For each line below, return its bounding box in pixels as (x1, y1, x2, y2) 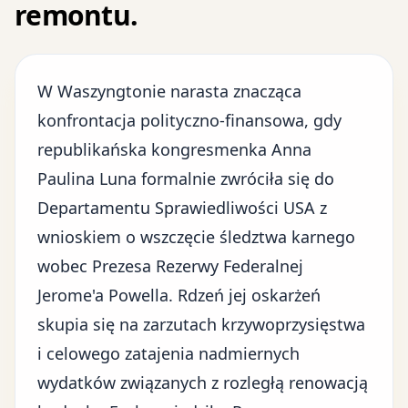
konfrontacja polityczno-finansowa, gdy (37, 109, 342, 131)
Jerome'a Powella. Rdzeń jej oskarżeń (37, 284, 321, 306)
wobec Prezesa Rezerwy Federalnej (37, 255, 303, 277)
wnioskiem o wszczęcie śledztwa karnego (37, 226, 355, 248)
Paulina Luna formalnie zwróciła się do (37, 168, 334, 189)
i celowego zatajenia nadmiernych (37, 342, 300, 364)
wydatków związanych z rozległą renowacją (37, 372, 368, 393)
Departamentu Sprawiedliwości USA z (37, 197, 327, 219)
